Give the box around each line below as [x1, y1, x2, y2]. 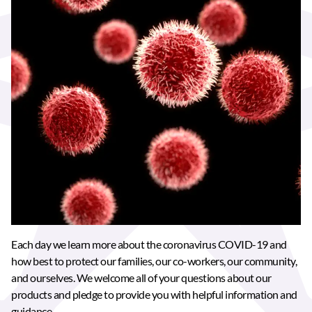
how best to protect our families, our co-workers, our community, [11, 254, 297, 268]
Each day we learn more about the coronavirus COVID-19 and [11, 237, 287, 251]
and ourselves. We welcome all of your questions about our [11, 271, 272, 285]
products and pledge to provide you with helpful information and [11, 288, 297, 302]
